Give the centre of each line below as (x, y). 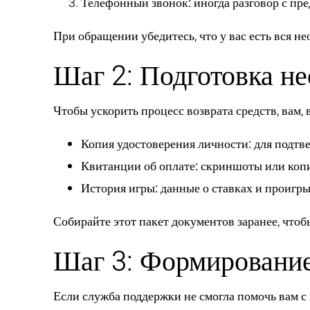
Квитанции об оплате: (139, 166)
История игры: (119, 189)
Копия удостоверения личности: (166, 144)
